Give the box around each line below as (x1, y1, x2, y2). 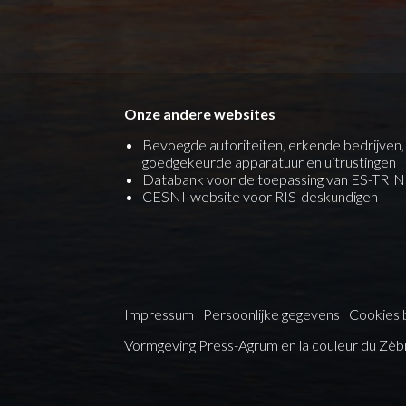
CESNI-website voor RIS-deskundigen (142, 188, 378, 206)
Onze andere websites (124, 105, 275, 123)
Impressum (124, 305, 194, 324)
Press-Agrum (198, 336, 278, 354)
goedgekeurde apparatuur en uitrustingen (142, 153, 396, 171)
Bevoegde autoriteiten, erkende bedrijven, (142, 136, 404, 154)
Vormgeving (124, 336, 198, 354)
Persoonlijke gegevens (203, 305, 340, 324)
